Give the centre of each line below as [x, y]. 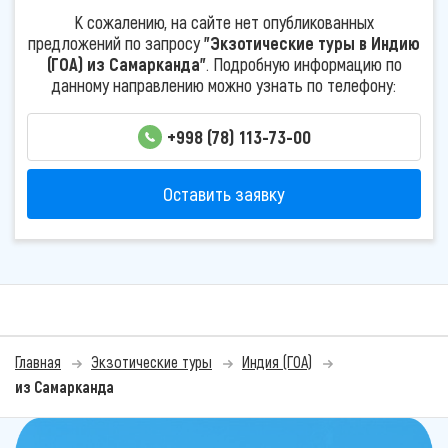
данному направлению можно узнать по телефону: [224, 84]
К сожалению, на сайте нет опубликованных [224, 21]
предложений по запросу [116, 42]
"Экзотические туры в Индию [312, 42]
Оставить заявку [224, 194]
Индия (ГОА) [277, 362]
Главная [38, 362]
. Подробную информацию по [303, 63]
